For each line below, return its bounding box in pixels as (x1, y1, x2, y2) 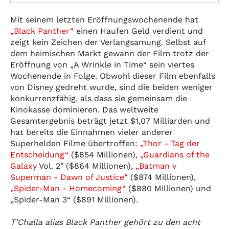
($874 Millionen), (128, 172, 196, 182)
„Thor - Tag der (140, 138, 200, 148)
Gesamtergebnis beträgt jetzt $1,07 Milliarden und (10, 116, 210, 126)
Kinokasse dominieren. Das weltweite (10, 104, 158, 114)
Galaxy (10, 161, 37, 171)
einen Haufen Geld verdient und (74, 26, 203, 36)
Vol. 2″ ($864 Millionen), (37, 161, 135, 171)
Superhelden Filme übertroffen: (10, 138, 140, 148)
